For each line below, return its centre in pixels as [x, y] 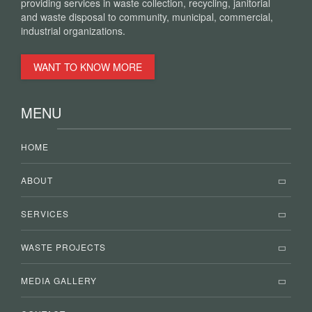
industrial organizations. [73, 31]
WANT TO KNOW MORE [88, 67]
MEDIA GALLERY [59, 280]
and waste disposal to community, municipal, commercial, [147, 17]
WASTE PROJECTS [63, 247]
